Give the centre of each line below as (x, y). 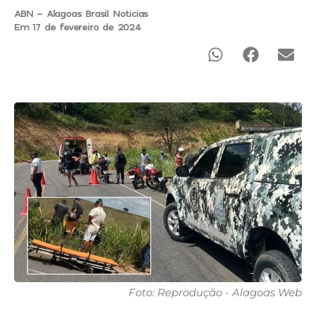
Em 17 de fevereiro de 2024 (78, 26)
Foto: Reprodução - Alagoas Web (215, 293)
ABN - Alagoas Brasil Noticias (81, 13)
